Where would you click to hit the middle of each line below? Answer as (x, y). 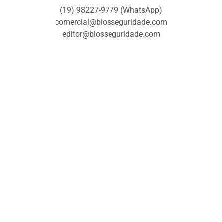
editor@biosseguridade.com (111, 34)
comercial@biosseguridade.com (111, 22)
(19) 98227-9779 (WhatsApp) (111, 10)
